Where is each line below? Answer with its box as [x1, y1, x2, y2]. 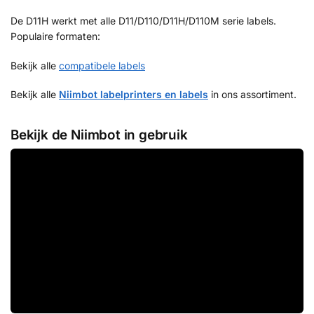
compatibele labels [59, 59, 145, 71]
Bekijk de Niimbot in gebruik [11, 127, 188, 144]
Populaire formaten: [11, 30, 100, 43]
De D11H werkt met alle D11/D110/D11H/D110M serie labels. [11, 15, 276, 27]
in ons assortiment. [208, 88, 296, 101]
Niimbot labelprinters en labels [59, 88, 208, 101]
